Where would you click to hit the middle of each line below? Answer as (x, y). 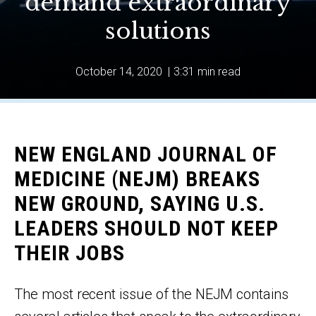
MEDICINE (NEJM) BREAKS (137, 179)
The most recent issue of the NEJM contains (151, 294)
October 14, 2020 (120, 72)
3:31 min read (207, 72)
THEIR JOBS (69, 253)
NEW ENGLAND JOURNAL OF (146, 154)
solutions (158, 31)
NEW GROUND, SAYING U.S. (140, 203)
